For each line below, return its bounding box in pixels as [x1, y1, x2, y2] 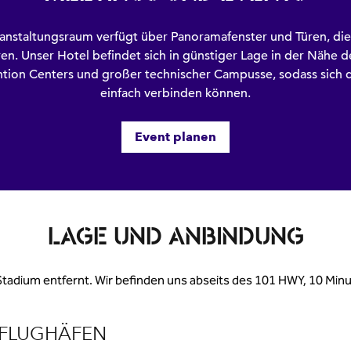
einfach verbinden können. [100, 85, 251, 101]
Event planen [135, 129, 216, 144]
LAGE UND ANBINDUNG [47, 221, 304, 252]
